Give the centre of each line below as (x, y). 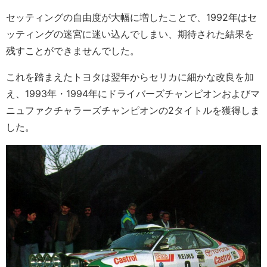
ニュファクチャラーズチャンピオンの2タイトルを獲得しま (133, 111)
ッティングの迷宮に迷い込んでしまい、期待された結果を (130, 34)
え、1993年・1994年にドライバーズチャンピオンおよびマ (133, 94)
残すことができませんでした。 (73, 51)
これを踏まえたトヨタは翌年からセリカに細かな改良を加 (130, 77)
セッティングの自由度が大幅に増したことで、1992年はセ (131, 18)
